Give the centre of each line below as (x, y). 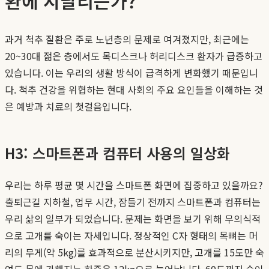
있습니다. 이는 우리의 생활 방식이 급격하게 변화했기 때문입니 (131, 72)
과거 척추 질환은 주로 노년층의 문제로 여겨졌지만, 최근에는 (127, 39)
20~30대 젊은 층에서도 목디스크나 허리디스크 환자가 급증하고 (134, 56)
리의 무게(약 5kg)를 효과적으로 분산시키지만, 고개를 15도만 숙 (134, 252)
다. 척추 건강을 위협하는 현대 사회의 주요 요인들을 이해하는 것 (134, 89)
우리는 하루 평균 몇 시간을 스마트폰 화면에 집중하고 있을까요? (134, 185)
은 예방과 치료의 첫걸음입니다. (68, 106)
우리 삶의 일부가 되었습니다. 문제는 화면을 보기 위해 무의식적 (133, 218)
